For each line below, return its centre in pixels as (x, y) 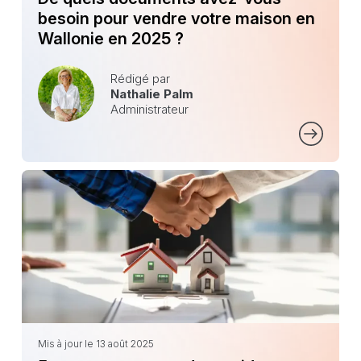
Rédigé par (140, 78)
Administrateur (149, 109)
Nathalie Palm (151, 93)
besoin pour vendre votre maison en (176, 19)
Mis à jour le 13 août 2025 (95, 344)
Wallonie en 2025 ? (110, 39)
